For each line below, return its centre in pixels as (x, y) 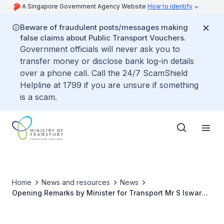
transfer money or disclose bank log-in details (107, 61)
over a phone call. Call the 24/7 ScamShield (104, 73)
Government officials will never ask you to (100, 49)
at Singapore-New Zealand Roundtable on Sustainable (108, 203)
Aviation (26, 214)
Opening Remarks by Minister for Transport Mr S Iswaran (111, 193)
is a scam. (38, 97)
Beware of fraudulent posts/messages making (104, 27)
